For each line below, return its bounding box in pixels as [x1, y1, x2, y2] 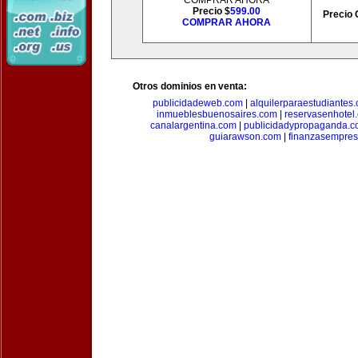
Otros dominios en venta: [133, 81, 247, 92]
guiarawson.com [209, 131, 281, 142]
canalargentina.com [149, 120, 237, 131]
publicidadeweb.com [152, 97, 243, 109]
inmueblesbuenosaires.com [157, 109, 277, 120]
